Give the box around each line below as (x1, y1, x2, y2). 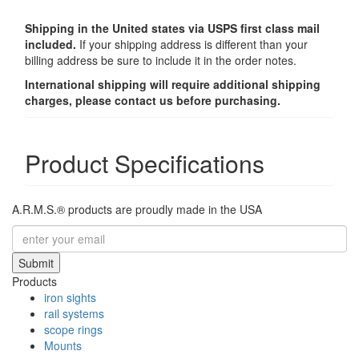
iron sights (44, 289, 96, 306)
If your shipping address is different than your (76, 36, 308, 53)
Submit (18, 255, 54, 272)
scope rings (44, 321, 103, 338)
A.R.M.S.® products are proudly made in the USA (12, 201, 262, 218)
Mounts (44, 337, 82, 354)
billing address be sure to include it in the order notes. (25, 52, 296, 69)
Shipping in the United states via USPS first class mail (25, 20, 320, 37)
